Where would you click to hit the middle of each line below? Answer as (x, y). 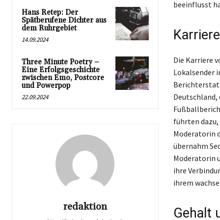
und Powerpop (46, 86)
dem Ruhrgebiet (49, 28)
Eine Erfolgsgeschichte (61, 70)
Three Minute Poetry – (60, 62)
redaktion (85, 207)
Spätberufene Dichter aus (64, 21)
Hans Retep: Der (50, 13)
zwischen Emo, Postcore (63, 78)
